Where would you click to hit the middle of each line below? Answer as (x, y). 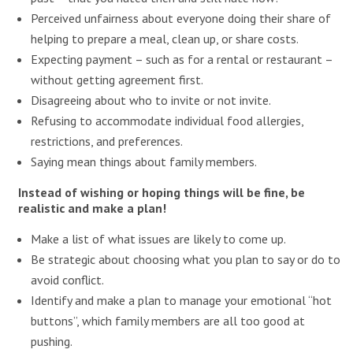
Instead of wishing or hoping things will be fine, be (161, 192)
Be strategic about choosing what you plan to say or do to (185, 259)
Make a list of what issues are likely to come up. (158, 239)
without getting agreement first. (117, 80)
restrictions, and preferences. (106, 141)
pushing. (51, 341)
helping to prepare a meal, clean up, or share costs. (164, 39)
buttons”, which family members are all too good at (167, 321)
